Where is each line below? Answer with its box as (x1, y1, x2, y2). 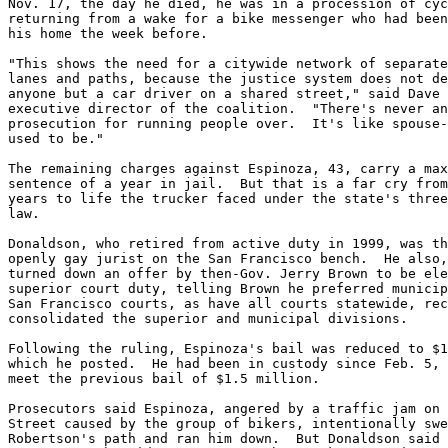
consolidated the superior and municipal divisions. (8, 310, 408, 326)
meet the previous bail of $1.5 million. (8, 370, 320, 386)
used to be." (8, 130, 104, 146)
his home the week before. (8, 25, 208, 41)
